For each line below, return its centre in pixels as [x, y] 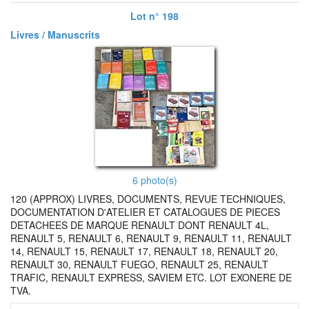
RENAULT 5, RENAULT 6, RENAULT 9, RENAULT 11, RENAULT [151, 238]
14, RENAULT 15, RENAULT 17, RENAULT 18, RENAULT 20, [144, 251]
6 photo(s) [154, 180]
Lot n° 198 [154, 16]
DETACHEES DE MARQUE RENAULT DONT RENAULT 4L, [140, 225]
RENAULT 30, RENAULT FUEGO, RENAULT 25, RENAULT [139, 264]
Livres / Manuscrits [55, 34]
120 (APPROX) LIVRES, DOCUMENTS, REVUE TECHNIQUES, [148, 199]
